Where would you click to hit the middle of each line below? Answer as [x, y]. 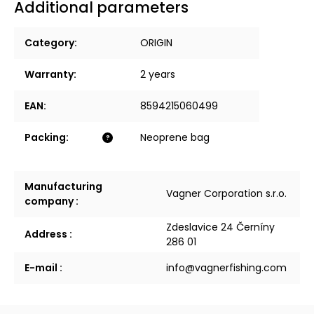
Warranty [49, 74]
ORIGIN [156, 43]
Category [49, 43]
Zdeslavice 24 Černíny [220, 227]
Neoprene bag [175, 137]
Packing [45, 137]
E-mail [42, 268]
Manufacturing [63, 186]
